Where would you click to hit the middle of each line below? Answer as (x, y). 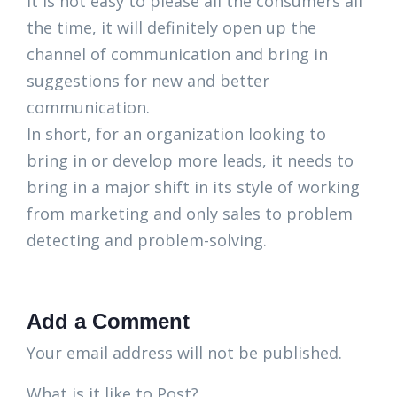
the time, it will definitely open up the (171, 28)
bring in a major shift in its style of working (193, 187)
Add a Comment (108, 322)
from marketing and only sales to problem (190, 214)
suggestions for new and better (148, 81)
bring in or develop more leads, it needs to (190, 161)
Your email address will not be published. (184, 353)
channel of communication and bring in (177, 54)
